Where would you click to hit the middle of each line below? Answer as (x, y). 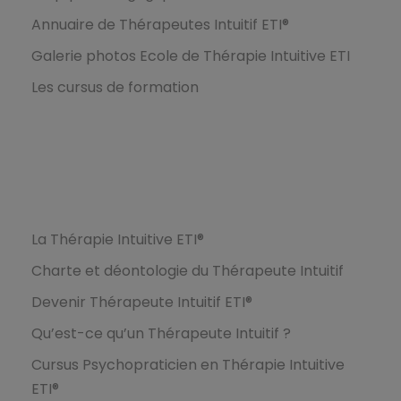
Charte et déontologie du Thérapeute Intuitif (188, 271)
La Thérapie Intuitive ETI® (118, 240)
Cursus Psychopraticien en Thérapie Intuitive (188, 365)
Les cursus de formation (115, 88)
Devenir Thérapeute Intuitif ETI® (142, 303)
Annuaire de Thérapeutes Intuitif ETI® (160, 25)
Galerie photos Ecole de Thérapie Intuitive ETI (191, 56)
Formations (77, 180)
